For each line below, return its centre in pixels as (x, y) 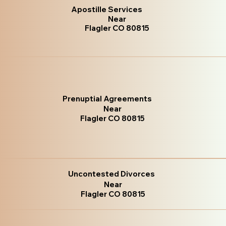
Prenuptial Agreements (107, 99)
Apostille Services (106, 9)
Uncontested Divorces (111, 174)
